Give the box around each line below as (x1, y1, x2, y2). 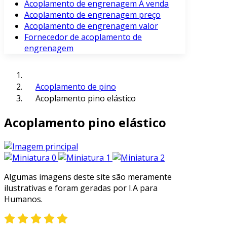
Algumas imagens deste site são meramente (4, 171, 172, 182)
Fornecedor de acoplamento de (24, 31, 142, 43)
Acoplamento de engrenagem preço (24, 9, 161, 20)
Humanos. (4, 193, 43, 205)
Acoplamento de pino (35, 81, 116, 92)
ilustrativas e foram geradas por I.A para (4, 182, 158, 194)
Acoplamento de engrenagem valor (24, 20, 158, 31)
